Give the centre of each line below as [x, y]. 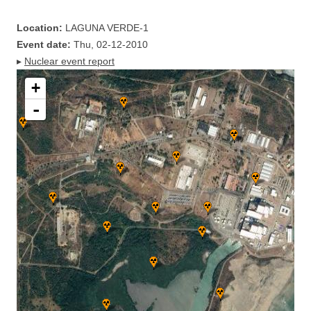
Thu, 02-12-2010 [109, 44]
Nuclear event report [69, 61]
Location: [40, 28]
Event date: [44, 44]
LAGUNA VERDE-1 [106, 28]
